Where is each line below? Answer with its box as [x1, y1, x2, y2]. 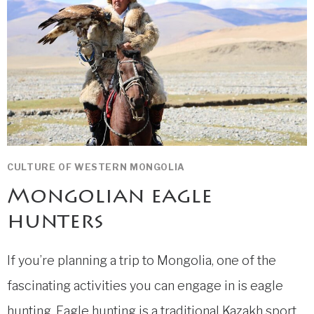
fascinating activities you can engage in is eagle [7, 278, 283, 293]
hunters [7, 212, 104, 233]
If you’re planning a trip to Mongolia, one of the [7, 252, 276, 268]
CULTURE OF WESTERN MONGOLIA [7, 162, 186, 173]
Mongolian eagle [7, 186, 212, 208]
